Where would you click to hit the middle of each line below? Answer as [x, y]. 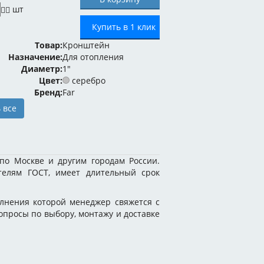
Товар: [49, 45]
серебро [88, 80]
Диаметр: [42, 69]
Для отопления [93, 57]
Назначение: [35, 57]
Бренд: [48, 92]
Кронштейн [86, 45]
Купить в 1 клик [124, 27]
